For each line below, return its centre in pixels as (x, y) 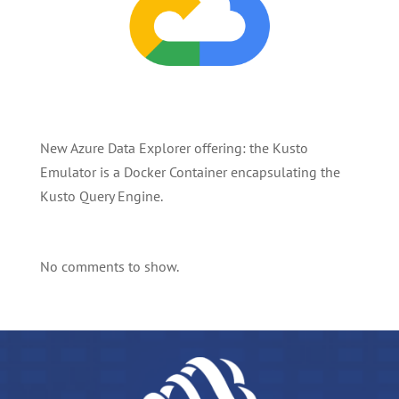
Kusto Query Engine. (101, 196)
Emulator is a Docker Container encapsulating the (190, 172)
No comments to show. (109, 267)
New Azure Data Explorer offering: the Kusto (174, 148)
